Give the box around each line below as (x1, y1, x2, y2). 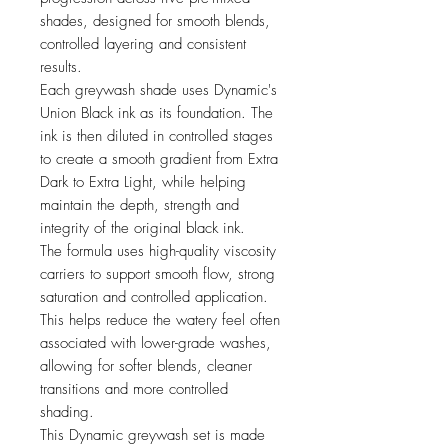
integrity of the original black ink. (40, 218, 245, 239)
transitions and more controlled (40, 379, 228, 400)
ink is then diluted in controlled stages (40, 126, 273, 147)
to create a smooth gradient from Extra (40, 149, 278, 170)
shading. (40, 402, 94, 423)
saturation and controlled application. (40, 287, 268, 308)
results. (40, 57, 82, 78)
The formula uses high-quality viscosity (40, 241, 276, 262)
